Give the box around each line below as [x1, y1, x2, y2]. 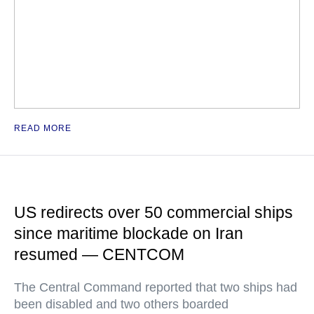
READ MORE [14, 123, 71, 133]
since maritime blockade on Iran [14, 224, 243, 243]
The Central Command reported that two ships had [14, 280, 297, 294]
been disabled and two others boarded [14, 297, 228, 311]
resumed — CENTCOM [14, 245, 184, 264]
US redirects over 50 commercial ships [14, 203, 293, 221]
